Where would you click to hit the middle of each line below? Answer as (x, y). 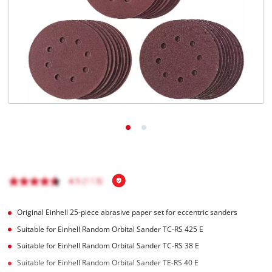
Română (47, 55)
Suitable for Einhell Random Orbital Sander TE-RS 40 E (108, 263)
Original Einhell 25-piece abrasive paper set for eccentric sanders (127, 212)
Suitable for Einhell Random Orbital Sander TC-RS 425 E (110, 229)
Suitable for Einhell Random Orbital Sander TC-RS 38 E (108, 246)
